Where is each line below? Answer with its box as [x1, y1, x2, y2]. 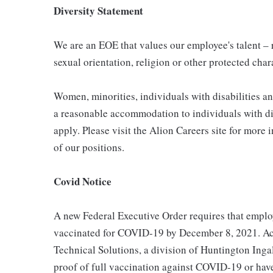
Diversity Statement [54, 2, 143, 18]
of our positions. [54, 140, 124, 154]
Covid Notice [54, 173, 112, 189]
